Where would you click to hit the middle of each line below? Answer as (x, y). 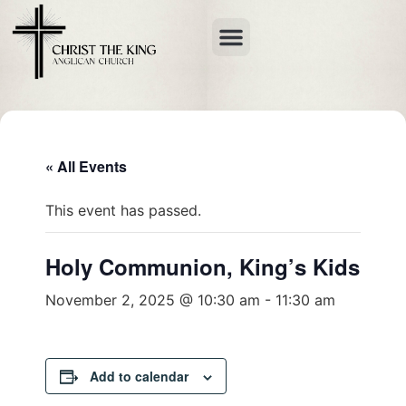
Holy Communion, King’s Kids (203, 266)
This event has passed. (123, 210)
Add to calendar (139, 376)
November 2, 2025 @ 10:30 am (153, 300)
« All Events (86, 166)
